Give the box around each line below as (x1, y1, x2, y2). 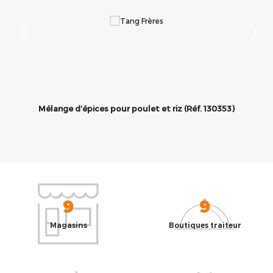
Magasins (49, 221, 87, 230)
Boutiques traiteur (168, 221, 241, 230)
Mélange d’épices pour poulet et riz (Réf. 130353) (38, 104, 235, 113)
